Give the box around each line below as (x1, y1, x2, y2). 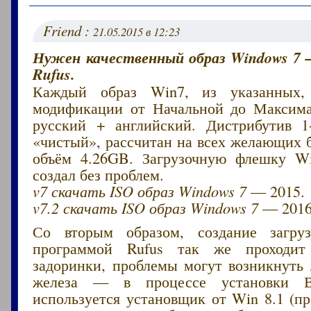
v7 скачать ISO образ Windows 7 (33, 180, 247, 201)
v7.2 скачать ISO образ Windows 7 (33, 196, 259, 218)
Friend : (43, 20, 94, 40)
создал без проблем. (33, 163, 165, 185)
